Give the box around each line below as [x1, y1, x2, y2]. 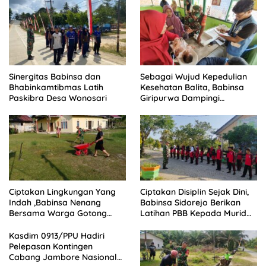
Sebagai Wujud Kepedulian [140, 71, 247, 82]
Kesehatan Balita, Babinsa [140, 81, 244, 93]
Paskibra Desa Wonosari [9, 92, 107, 103]
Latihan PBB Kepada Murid [140, 207, 246, 218]
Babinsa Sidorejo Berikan [140, 197, 240, 208]
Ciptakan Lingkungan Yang [9, 186, 116, 197]
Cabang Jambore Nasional [9, 251, 117, 262]
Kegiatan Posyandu [140, 103, 217, 114]
